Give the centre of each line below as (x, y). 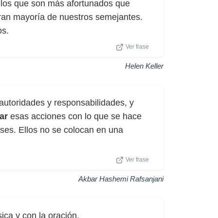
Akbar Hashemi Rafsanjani (121, 179)
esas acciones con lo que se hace (75, 116)
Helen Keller (144, 66)
